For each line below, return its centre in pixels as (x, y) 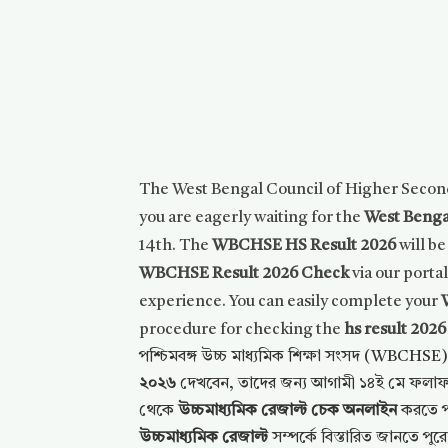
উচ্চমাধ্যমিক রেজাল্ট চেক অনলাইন (288, 411)
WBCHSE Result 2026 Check (244, 274)
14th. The (176, 246)
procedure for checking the (242, 330)
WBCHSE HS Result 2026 (304, 246)
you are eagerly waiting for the (252, 218)
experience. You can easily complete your (290, 302)
